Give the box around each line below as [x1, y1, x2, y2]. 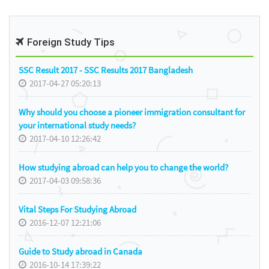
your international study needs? [19, 119, 136, 131]
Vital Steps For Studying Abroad [19, 203, 136, 215]
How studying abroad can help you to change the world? [19, 161, 228, 173]
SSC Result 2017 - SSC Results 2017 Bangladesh [19, 64, 193, 76]
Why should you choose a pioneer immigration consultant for [19, 106, 245, 118]
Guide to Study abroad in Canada [19, 245, 142, 257]
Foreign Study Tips [25, 36, 115, 49]
